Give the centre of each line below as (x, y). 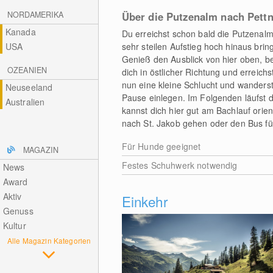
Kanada (20, 32)
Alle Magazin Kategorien (49, 240)
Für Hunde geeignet (161, 146)
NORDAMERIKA (36, 15)
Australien (25, 102)
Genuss (18, 211)
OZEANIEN (27, 70)
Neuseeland (29, 87)
